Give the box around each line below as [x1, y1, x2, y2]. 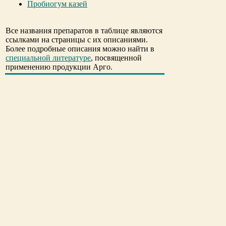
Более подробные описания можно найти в [6, 44, 154, 53]
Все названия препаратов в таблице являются [6, 26, 162, 35]
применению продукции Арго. [6, 63, 112, 71]
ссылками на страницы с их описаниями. [6, 35, 148, 44]
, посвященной [91, 53, 142, 62]
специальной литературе [6, 53, 91, 62]
